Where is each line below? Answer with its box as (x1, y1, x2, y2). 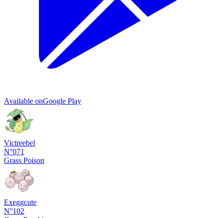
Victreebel (4, 138, 35, 147)
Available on (4, 96, 43, 105)
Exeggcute (4, 198, 36, 206)
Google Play (43, 96, 81, 105)
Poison (23, 156, 44, 164)
